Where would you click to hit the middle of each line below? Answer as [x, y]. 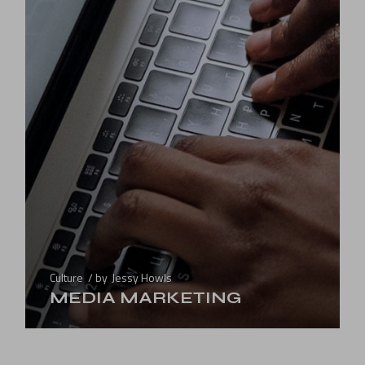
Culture [67, 277]
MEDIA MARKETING [146, 297]
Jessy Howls [142, 277]
